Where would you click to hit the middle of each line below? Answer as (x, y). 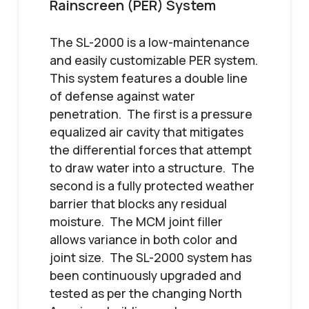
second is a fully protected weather (152, 186)
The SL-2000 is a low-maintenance (149, 42)
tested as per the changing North (146, 293)
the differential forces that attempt (150, 150)
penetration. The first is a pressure (151, 114)
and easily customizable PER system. (153, 60)
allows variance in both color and (143, 240)
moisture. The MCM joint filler (136, 222)
